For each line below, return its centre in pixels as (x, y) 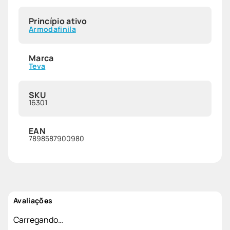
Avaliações (33, 201)
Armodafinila (52, 29)
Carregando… (38, 220)
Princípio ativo (58, 21)
